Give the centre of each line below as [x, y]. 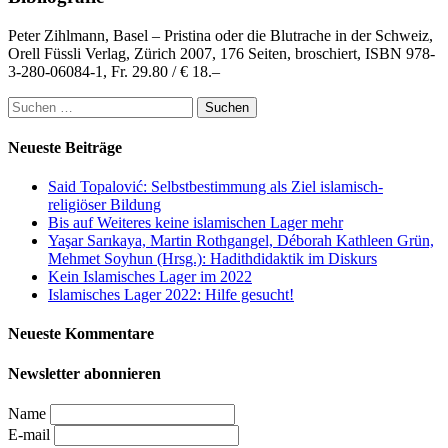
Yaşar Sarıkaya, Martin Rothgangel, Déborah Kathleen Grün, [241, 241]
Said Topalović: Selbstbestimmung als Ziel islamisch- [215, 187]
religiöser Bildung [104, 205]
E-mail [29, 435]
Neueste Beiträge [65, 147]
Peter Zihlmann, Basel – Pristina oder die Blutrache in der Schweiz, [220, 35]
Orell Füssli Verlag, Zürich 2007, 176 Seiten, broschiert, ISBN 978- [221, 53]
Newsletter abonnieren [84, 373]
